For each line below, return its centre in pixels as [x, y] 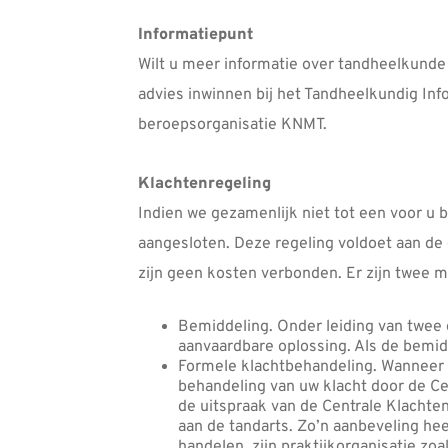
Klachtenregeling [204, 183]
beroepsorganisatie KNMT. [232, 124]
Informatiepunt [195, 34]
